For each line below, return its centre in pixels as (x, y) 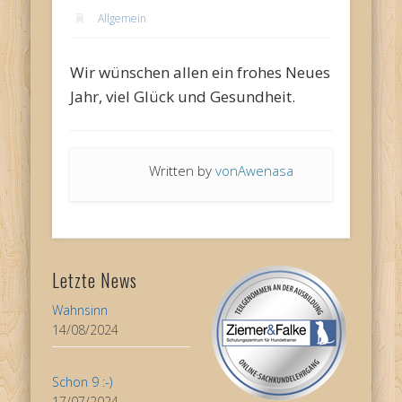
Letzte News (95, 280)
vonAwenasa (255, 170)
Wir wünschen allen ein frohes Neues (201, 72)
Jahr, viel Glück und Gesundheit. (183, 96)
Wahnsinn (80, 310)
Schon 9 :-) (83, 382)
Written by (183, 170)
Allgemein (122, 18)
